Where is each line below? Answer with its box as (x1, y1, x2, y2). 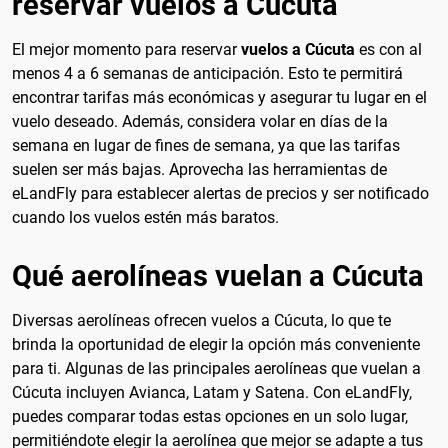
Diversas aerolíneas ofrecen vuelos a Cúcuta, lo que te (12, 310, 391, 330)
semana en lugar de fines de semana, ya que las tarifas (12, 135, 400, 155)
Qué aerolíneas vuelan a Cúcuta (12, 258, 424, 293)
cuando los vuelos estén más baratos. (12, 207, 279, 227)
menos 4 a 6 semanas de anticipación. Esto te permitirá (12, 63, 403, 83)
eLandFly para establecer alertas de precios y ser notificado (12, 183, 429, 203)
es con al (355, 39, 422, 59)
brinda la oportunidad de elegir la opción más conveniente (12, 334, 420, 354)
